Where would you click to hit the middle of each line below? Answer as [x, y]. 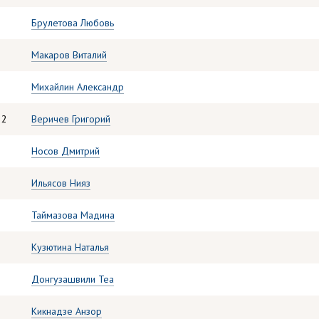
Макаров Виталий [69, 55]
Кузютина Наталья [70, 247]
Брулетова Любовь [73, 23]
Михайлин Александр [78, 87]
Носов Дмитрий [66, 151]
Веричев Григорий [71, 119]
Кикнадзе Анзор [67, 311]
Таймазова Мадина [73, 215]
